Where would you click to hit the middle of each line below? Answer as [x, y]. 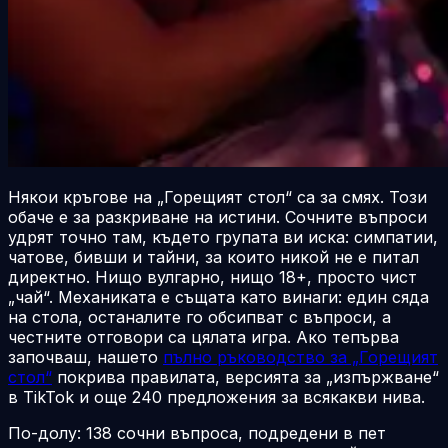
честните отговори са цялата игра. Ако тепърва [203, 336]
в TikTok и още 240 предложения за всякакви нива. [216, 396]
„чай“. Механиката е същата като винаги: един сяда [218, 296]
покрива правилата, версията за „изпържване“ [245, 376]
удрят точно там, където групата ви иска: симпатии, [223, 236]
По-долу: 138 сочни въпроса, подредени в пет [197, 432]
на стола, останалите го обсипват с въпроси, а [199, 316]
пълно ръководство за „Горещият [300, 356]
